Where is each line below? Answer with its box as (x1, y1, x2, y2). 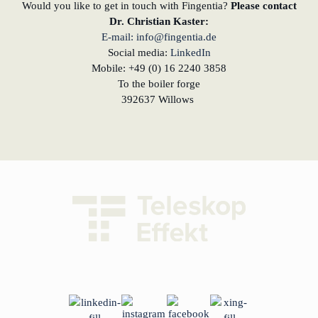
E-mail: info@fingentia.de (102, 31, 216, 43)
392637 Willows (121, 94, 197, 106)
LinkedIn (170, 47, 211, 59)
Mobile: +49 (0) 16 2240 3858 (92, 62, 226, 75)
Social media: (107, 47, 170, 59)
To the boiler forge (118, 78, 200, 90)
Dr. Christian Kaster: (109, 16, 209, 28)
